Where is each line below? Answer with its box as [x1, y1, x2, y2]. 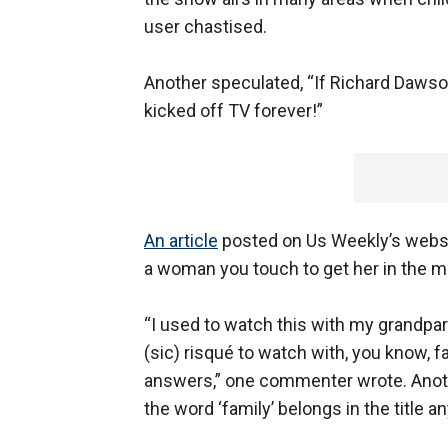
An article [144, 230, 218, 252]
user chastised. [144, 16, 267, 38]
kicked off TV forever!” [144, 100, 323, 122]
